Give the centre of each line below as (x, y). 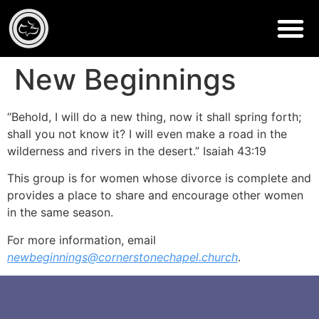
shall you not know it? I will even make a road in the (147, 134)
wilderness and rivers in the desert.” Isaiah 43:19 (137, 151)
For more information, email (82, 240)
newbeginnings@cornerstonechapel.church (122, 257)
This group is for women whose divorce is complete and (159, 178)
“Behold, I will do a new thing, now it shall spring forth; (154, 117)
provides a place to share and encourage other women (155, 195)
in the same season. (60, 213)
